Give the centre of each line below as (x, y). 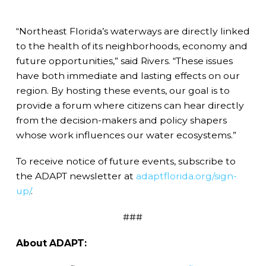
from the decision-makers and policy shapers (121, 121)
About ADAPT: (51, 243)
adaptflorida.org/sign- (186, 176)
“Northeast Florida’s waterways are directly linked (133, 31)
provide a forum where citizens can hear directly (130, 106)
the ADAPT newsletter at (76, 176)
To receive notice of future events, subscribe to (126, 161)
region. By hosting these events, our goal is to (123, 91)
